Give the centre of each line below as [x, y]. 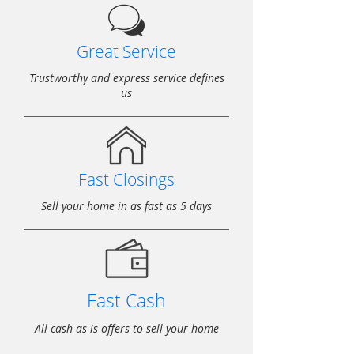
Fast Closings [126, 179]
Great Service [126, 51]
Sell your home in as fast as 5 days [126, 206]
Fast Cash [126, 300]
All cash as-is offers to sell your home [126, 328]
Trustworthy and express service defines [126, 78]
